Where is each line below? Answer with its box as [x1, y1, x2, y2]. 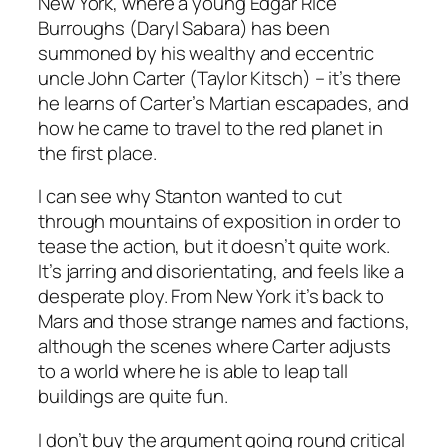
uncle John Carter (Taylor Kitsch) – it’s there [38, 64, 402, 91]
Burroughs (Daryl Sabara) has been [38, 14, 330, 41]
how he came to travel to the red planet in [38, 114, 383, 141]
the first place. [38, 139, 157, 166]
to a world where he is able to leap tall [38, 358, 348, 385]
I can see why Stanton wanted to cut [38, 183, 342, 210]
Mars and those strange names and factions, [38, 308, 410, 335]
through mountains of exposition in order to [38, 208, 401, 235]
